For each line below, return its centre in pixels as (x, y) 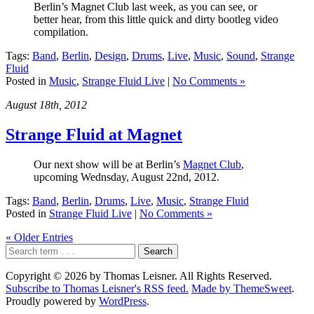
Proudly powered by (52, 301)
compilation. (61, 32)
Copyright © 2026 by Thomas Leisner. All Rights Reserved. (139, 276)
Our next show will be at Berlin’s (108, 165)
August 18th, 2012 (46, 105)
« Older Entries (39, 238)
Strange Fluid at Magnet (94, 135)
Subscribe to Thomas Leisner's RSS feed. (97, 289)
